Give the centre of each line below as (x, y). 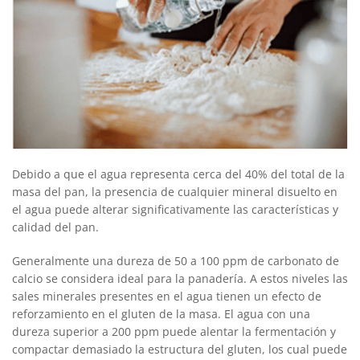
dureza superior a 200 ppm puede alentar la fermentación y (174, 331)
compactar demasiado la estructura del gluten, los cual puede (180, 349)
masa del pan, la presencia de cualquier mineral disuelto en (175, 191)
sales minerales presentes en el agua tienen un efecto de (167, 296)
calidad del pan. (55, 227)
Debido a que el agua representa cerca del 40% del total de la (178, 174)
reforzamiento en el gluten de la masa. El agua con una (161, 313)
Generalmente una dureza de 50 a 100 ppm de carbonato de (176, 260)
